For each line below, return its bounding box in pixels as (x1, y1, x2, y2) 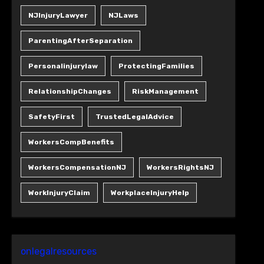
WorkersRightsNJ (146, 163, 214, 171)
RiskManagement (131, 87, 199, 95)
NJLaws (108, 11, 138, 19)
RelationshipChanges (28, 87, 111, 95)
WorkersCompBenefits (28, 138, 114, 146)
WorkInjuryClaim (28, 189, 90, 197)
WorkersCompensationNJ (28, 163, 126, 171)
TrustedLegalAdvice (95, 113, 174, 121)
